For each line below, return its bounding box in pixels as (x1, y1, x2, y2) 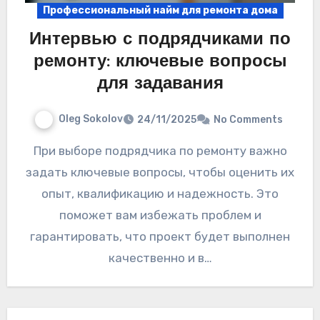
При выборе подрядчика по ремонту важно (33, 144, 41, 159)
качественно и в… (108, 251, 212, 266)
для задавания (96, 76, 224, 94)
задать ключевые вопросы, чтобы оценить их (26, 165, 294, 180)
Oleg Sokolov (59, 113, 123, 126)
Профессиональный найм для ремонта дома (42, 4, 278, 17)
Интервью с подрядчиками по (29, 31, 291, 49)
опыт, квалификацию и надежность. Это (41, 186, 279, 201)
